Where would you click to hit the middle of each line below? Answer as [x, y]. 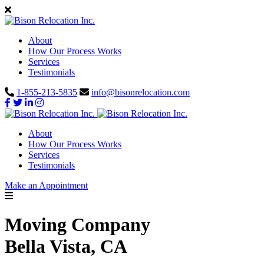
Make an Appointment [46, 185]
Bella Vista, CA [66, 247]
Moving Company [77, 225]
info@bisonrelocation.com [141, 92]
